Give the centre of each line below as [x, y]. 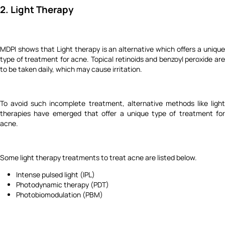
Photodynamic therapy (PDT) [63, 184]
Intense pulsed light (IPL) [55, 174]
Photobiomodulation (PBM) [60, 194]
